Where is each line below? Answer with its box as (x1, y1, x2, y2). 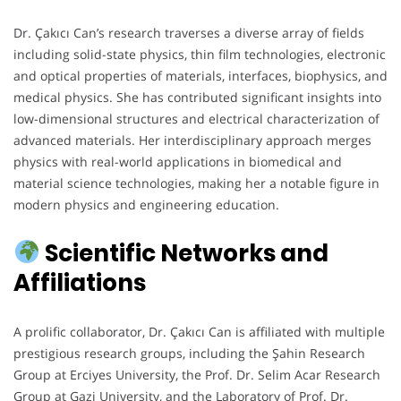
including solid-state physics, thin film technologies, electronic (13, 45, 386, 63)
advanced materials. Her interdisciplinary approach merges (13, 131, 371, 149)
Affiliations (13, 266, 146, 299)
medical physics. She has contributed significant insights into (13, 88, 381, 106)
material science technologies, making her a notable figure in (13, 174, 380, 192)
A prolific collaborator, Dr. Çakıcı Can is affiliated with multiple (13, 322, 385, 340)
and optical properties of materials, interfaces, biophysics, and (13, 66, 388, 84)
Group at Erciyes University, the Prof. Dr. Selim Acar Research (13, 365, 380, 383)
